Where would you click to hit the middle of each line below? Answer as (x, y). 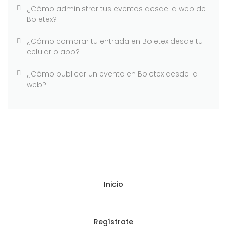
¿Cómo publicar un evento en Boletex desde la (112, 74)
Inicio (113, 185)
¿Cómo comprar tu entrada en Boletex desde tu (115, 41)
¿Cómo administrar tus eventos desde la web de (116, 8)
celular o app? (53, 52)
